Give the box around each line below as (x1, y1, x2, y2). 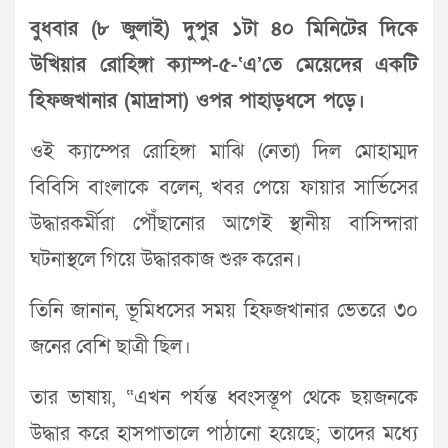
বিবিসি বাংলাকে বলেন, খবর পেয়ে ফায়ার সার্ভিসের (30, 174, 418, 201)
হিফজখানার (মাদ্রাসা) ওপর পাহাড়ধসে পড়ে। (30, 87, 365, 114)
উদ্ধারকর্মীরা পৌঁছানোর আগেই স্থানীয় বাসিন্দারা (30, 210, 418, 237)
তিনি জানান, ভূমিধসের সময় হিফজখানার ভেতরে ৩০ (30, 297, 418, 324)
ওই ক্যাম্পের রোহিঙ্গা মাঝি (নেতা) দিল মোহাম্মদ (30, 138, 418, 165)
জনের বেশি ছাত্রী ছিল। (30, 333, 191, 360)
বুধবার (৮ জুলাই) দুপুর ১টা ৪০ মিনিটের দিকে (30, 15, 418, 42)
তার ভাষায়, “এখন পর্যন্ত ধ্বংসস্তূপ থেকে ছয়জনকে (30, 384, 418, 411)
